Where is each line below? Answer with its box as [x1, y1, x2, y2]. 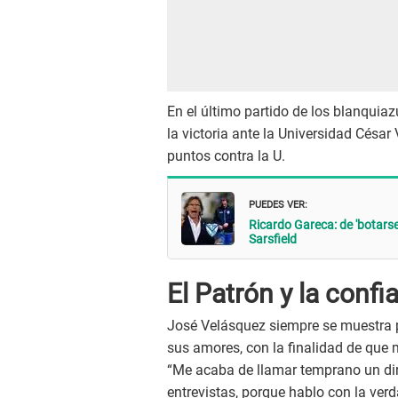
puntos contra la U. [167, 147, 285, 165]
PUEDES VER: [249, 194, 307, 211]
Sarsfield [249, 231, 297, 246]
